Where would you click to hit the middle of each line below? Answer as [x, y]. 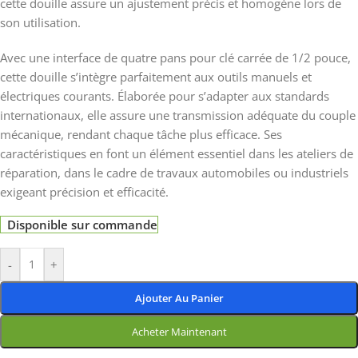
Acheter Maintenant [179, 332]
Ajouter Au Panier [179, 298]
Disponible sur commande [83, 225]
